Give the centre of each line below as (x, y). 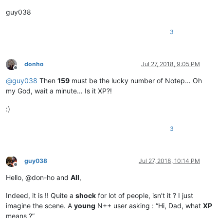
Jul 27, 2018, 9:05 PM (171, 64)
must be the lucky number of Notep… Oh (136, 81)
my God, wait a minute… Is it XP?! (59, 91)
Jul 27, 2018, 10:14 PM (169, 161)
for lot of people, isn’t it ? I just (145, 196)
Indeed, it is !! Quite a (41, 196)
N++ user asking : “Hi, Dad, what (149, 206)
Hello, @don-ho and (38, 178)
